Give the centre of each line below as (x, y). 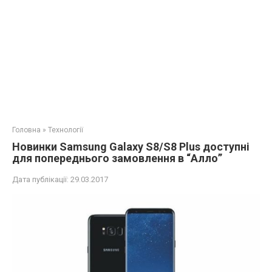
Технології (66, 130)
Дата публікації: (40, 179)
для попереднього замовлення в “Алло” (117, 158)
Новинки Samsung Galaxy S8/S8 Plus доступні (131, 147)
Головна (26, 130)
